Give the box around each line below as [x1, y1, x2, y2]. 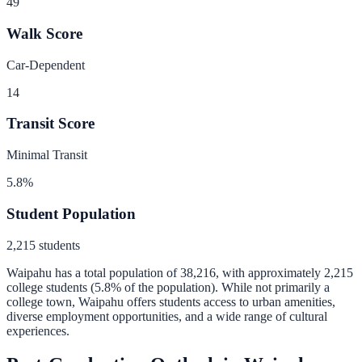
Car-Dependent [6, 57, 85, 72]
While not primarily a [221, 280, 330, 294]
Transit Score [6, 115, 95, 133]
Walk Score [6, 24, 82, 42]
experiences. [6, 323, 69, 338]
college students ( [6, 280, 95, 294]
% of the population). [111, 280, 218, 294]
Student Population [6, 204, 136, 222]
